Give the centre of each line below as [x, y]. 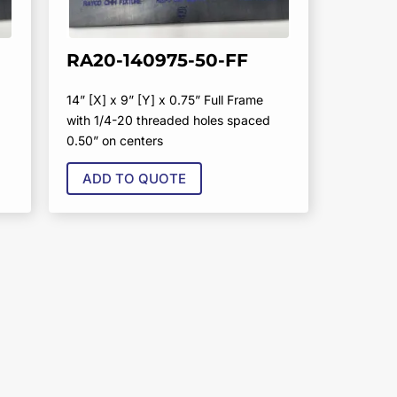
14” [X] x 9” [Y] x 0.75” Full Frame [165, 100]
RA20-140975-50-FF [158, 61]
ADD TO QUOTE [135, 179]
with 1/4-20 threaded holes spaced [169, 121]
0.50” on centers [115, 141]
